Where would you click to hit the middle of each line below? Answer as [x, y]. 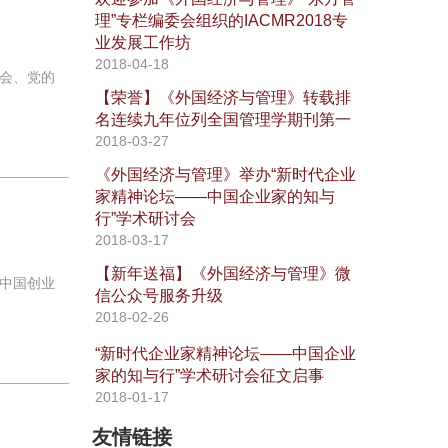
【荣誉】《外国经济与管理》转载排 [222, 97]
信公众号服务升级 [158, 295]
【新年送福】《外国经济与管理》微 [222, 273]
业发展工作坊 [142, 42]
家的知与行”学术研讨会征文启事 [209, 375]
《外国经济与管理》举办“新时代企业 [225, 174]
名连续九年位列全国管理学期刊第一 [222, 119]
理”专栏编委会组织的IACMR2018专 [221, 20]
